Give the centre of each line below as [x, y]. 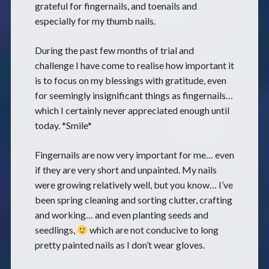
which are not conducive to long [153, 230]
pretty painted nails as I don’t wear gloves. [119, 245]
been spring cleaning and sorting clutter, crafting [133, 200]
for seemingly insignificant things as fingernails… [134, 95]
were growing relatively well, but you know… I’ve [134, 185]
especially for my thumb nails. [95, 21]
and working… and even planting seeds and [121, 215]
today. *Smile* [63, 125]
